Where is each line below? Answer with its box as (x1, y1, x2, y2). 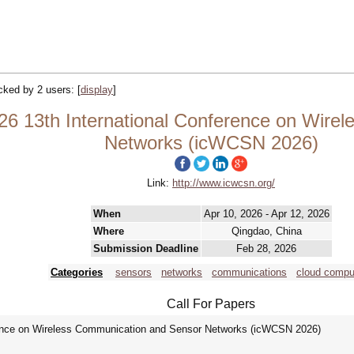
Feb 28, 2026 (236, 243, 296, 254)
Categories (51, 266, 103, 278)
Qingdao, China (231, 225, 302, 237)
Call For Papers (167, 297, 255, 311)
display (81, 84, 113, 96)
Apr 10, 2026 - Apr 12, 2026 (203, 208, 330, 220)
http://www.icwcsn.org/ (172, 177, 275, 189)
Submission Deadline (92, 243, 198, 254)
